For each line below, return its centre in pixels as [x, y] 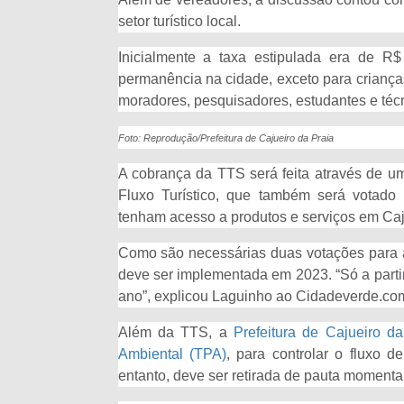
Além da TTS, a [175, 332]
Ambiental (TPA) [172, 354]
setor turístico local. [181, 21]
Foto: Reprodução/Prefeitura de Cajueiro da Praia [225, 138]
